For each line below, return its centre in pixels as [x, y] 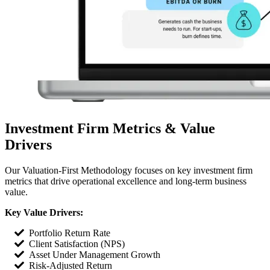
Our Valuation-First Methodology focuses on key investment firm [129, 171]
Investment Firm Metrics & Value [110, 129]
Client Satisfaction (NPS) [77, 244]
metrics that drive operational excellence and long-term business [126, 181]
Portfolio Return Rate [70, 233]
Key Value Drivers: [44, 213]
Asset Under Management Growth [95, 255]
